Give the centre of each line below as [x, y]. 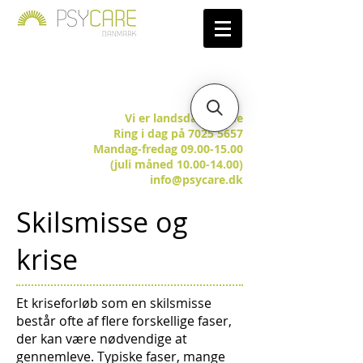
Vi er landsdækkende [184, 118]
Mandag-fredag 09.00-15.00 [168, 149]
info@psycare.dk [196, 179]
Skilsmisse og [102, 222]
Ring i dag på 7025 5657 [178, 133]
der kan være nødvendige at [102, 339]
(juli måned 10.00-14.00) [177, 164]
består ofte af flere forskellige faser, [124, 321]
